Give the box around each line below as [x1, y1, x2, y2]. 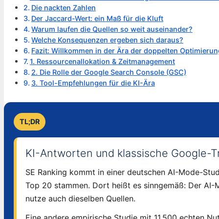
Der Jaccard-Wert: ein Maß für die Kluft [31, 14, 163, 22]
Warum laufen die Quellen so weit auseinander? [31, 24, 193, 33]
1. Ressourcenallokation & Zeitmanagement [29, 57, 175, 66]
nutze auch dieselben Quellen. [25, 193, 135, 203]
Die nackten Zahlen [31, 3, 96, 12]
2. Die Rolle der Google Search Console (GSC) [31, 67, 186, 76]
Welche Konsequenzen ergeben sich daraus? [31, 35, 183, 44]
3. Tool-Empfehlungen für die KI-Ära [31, 78, 155, 87]
